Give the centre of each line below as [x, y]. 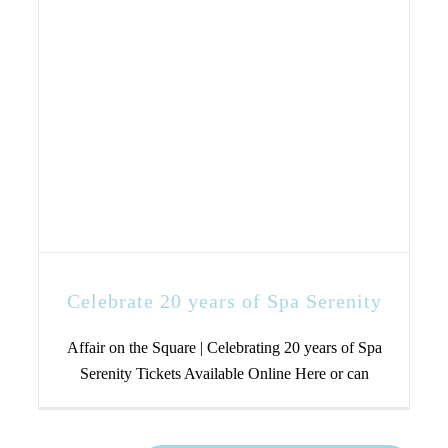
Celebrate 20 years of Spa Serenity [224, 301]
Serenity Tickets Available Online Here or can [224, 374]
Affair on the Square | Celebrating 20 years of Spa [224, 348]
